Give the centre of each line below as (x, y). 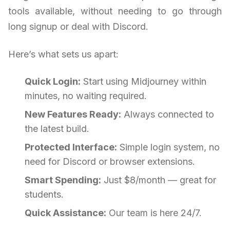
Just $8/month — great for (159, 180)
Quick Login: (53, 82)
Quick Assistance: (65, 213)
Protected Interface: (71, 147)
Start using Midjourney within (143, 82)
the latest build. (57, 129)
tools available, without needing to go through (115, 11)
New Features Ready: (73, 114)
